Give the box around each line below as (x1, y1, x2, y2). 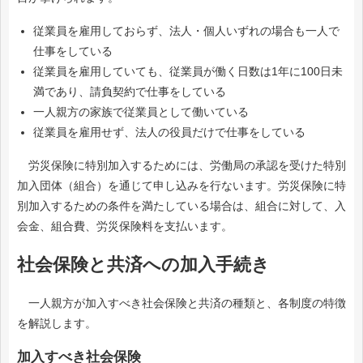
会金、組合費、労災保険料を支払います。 (17, 220, 233, 233)
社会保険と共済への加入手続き (17, 254, 270, 275)
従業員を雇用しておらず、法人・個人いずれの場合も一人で (33, 23, 340, 37)
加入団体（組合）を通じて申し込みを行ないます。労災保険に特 (17, 179, 346, 193)
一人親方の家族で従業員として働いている (33, 105, 249, 118)
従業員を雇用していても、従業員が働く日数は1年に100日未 (33, 64, 343, 78)
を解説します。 (17, 317, 96, 331)
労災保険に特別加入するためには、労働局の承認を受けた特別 (17, 159, 346, 173)
